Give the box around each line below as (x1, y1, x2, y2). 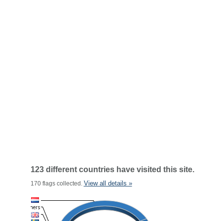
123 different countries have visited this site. (30, 165, 194, 174)
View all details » (83, 180, 132, 187)
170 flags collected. (30, 180, 84, 187)
